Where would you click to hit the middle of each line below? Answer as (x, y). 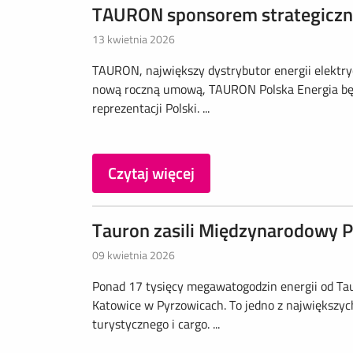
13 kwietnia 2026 (134, 39)
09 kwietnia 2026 (134, 255)
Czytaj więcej (151, 173)
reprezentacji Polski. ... (151, 108)
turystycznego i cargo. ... (156, 324)
